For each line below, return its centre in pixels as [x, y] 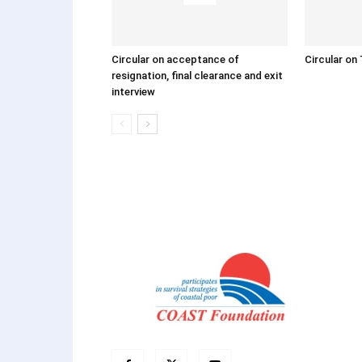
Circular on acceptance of [175, 59]
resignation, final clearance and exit [197, 76]
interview [133, 92]
